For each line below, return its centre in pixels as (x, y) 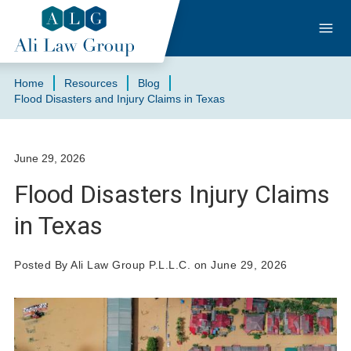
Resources (91, 83)
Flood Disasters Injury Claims (172, 194)
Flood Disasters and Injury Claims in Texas (119, 99)
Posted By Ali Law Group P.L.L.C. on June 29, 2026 (151, 265)
